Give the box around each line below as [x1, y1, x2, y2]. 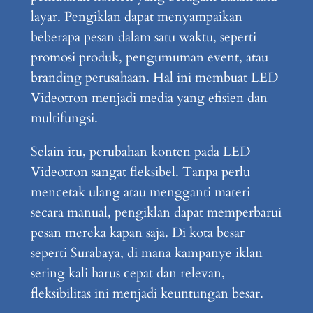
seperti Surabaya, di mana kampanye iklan [30, 243, 263, 262]
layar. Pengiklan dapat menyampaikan [30, 7, 242, 26]
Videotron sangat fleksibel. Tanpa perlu [30, 162, 250, 181]
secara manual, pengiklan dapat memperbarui [30, 203, 282, 221]
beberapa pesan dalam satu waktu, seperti [30, 27, 256, 46]
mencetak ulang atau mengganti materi [30, 182, 250, 201]
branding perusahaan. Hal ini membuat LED [30, 68, 278, 87]
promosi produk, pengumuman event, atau [30, 48, 268, 66]
